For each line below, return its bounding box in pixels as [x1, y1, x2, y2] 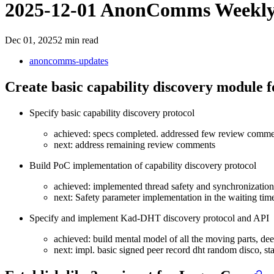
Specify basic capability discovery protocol [29, 107, 194, 118]
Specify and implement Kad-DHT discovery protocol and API [29, 212, 269, 223]
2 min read [57, 34, 98, 45]
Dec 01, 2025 [5, 34, 57, 45]
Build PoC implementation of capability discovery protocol [29, 160, 256, 171]
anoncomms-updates [29, 55, 108, 66]
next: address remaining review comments [54, 139, 215, 150]
